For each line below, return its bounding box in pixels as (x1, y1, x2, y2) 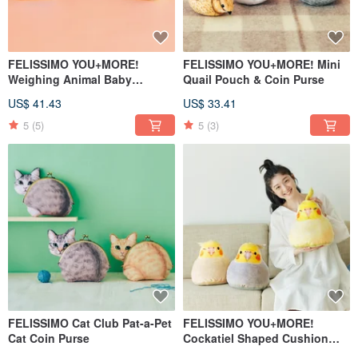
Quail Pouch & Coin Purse (183, 71, 324, 88)
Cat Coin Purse (8, 330, 89, 347)
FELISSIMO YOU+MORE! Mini (183, 56, 340, 73)
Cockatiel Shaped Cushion (183, 330, 328, 347)
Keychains (8, 86, 66, 103)
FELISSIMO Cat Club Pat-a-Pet (8, 315, 172, 332)
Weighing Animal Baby (8, 71, 132, 88)
